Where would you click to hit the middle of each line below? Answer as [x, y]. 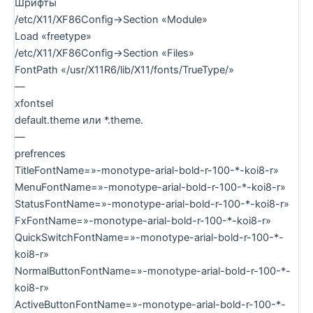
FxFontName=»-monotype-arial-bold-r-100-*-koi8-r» [143, 220]
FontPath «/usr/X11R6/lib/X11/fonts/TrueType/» [124, 70]
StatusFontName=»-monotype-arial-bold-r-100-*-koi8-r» [152, 204]
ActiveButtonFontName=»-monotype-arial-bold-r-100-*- [150, 304]
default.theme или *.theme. [79, 120]
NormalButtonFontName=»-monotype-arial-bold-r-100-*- [153, 271]
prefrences [40, 153]
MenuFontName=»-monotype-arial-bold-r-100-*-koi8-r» [150, 187]
